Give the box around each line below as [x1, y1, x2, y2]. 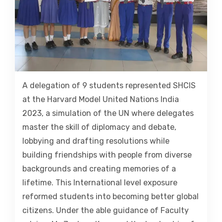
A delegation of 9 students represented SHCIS [22, 81, 196, 91]
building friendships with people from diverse [22, 150, 192, 160]
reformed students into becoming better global [22, 192, 199, 202]
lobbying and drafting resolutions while [22, 136, 169, 146]
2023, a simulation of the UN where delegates [22, 109, 194, 118]
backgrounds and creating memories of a [22, 164, 176, 174]
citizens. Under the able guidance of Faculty [22, 206, 189, 216]
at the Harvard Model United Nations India [22, 95, 179, 105]
